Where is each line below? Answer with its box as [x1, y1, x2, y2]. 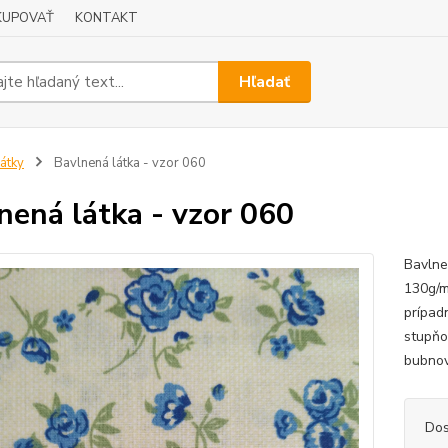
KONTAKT [75, 9, 138, 27]
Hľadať [239, 70, 291, 93]
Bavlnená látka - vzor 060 [50, 154, 206, 172]
